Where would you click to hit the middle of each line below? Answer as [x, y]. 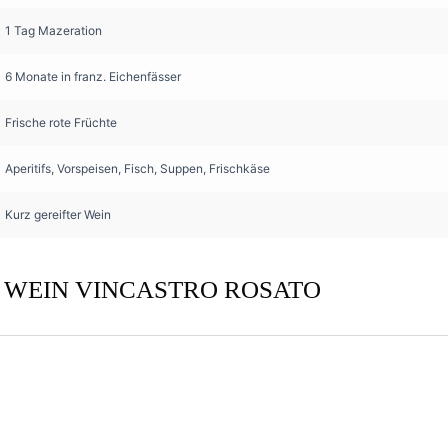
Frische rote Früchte [61, 122]
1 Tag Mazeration [53, 30]
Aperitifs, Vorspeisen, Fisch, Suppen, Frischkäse [137, 168]
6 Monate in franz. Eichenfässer [93, 76]
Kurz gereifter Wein [58, 214]
